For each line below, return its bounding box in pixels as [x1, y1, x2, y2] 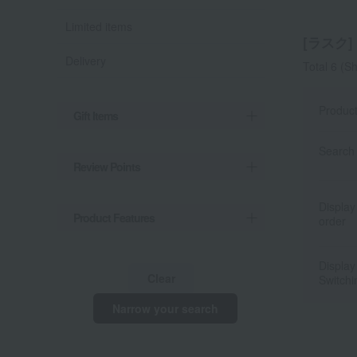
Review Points [73, 159, 140, 175]
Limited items [65, 18, 132, 34]
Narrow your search [112, 300, 218, 316]
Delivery [65, 53, 106, 69]
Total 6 [303, 58, 337, 75]
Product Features [73, 210, 155, 226]
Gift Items [73, 108, 118, 124]
